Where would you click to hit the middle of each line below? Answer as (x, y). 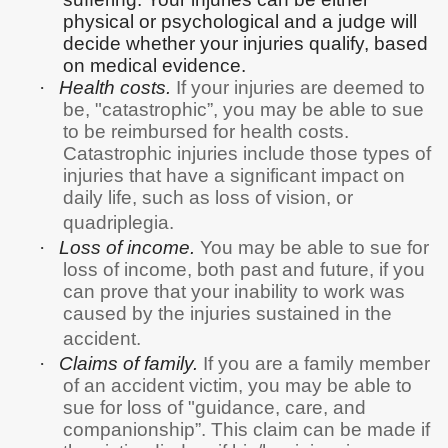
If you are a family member (314, 363)
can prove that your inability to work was (234, 291)
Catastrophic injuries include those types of (247, 153)
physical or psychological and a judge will (240, 21)
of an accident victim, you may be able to (238, 385)
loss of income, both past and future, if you (244, 269)
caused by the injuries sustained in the (228, 313)
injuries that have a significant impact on (234, 175)
